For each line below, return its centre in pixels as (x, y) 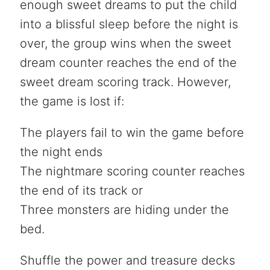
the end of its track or (81, 190)
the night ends (61, 152)
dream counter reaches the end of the (128, 62)
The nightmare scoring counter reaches (132, 171)
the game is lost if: (72, 101)
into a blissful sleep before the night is (129, 24)
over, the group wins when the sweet (125, 43)
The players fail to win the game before (132, 132)
